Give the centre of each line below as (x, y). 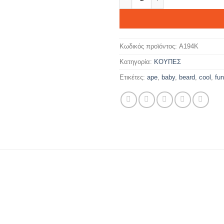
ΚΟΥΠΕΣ (167, 62)
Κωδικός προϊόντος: (149, 46)
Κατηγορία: (137, 62)
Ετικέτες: (133, 77)
